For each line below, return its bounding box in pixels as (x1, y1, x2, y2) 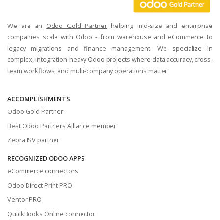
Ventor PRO (7, 194, 42, 204)
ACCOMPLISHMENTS (7, 94, 70, 103)
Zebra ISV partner (7, 135, 59, 144)
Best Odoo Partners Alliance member (7, 121, 116, 130)
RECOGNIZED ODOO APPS (7, 153, 85, 163)
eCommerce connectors (7, 166, 78, 175)
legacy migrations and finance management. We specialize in (7, 43, 213, 53)
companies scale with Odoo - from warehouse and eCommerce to (7, 32, 213, 41)
